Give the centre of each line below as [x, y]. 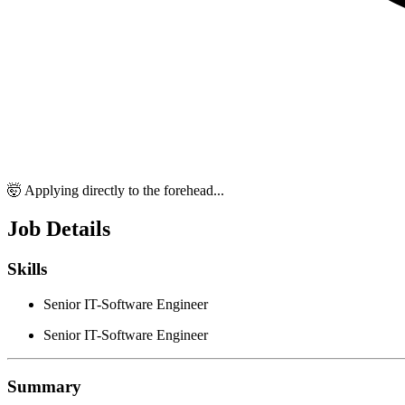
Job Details [59, 229]
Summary [44, 386]
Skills [27, 269]
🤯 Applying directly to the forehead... [116, 191]
